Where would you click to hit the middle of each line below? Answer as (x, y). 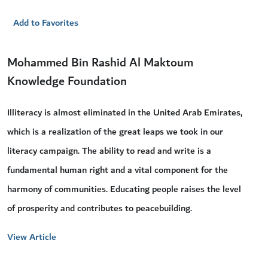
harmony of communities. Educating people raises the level (124, 189)
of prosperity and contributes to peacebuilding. (100, 208)
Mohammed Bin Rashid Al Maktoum (100, 63)
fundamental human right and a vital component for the (118, 170)
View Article (32, 237)
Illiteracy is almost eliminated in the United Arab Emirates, (125, 113)
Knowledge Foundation (67, 82)
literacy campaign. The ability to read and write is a (109, 151)
